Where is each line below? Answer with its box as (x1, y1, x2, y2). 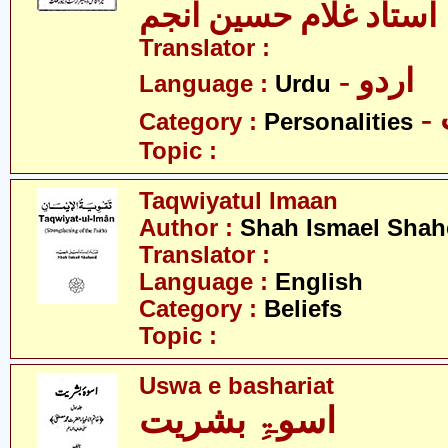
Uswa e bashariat (139, 373, 334, 399)
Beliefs (264, 296, 342, 322)
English (275, 269, 363, 295)
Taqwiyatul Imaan (139, 188, 338, 214)
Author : (139, 215, 240, 241)
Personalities (264, 109, 413, 135)
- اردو (358, 63, 414, 99)
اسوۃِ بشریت (139, 401, 336, 441)
